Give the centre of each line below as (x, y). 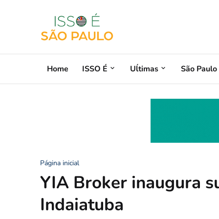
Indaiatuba (82, 205)
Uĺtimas (144, 69)
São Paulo (199, 69)
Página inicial (60, 163)
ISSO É (95, 69)
